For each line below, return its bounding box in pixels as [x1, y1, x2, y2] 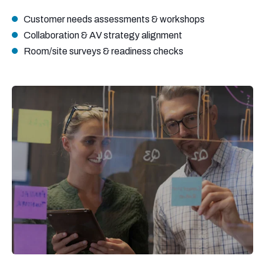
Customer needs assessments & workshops [24, 14, 206, 24]
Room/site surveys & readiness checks [24, 46, 183, 56]
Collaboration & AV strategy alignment [24, 30, 184, 40]
